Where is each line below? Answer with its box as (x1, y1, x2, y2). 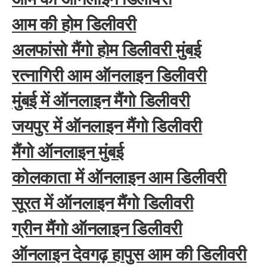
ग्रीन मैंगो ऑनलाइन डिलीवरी (12, 218, 183, 239)
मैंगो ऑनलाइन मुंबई (12, 141, 123, 163)
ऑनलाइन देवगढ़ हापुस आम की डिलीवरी (12, 243, 247, 265)
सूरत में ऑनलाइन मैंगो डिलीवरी (12, 192, 194, 213)
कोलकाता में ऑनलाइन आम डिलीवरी (12, 167, 227, 188)
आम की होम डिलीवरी (12, 13, 136, 35)
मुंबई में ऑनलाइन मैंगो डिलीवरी (12, 90, 190, 111)
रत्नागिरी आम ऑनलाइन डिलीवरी (12, 64, 207, 86)
